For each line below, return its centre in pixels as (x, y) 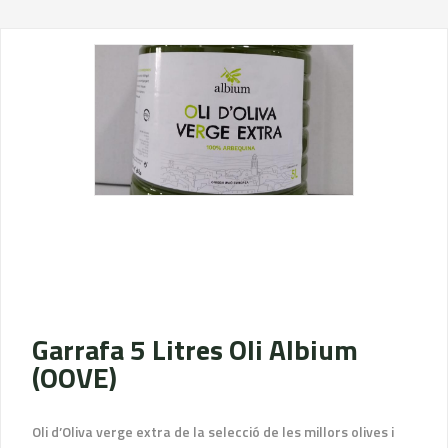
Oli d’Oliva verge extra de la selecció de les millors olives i (213, 431)
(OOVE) (74, 377)
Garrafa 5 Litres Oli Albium (195, 349)
